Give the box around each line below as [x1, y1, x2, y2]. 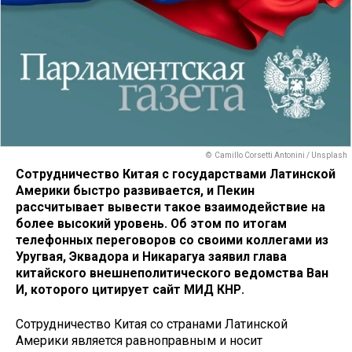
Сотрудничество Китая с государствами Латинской [16, 166, 335, 181]
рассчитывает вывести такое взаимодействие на [16, 199, 325, 214]
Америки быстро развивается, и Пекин [16, 182, 255, 198]
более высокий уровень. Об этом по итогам [16, 215, 287, 231]
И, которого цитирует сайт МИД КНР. [16, 281, 244, 297]
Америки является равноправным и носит [16, 333, 262, 349]
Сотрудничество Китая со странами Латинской [16, 317, 288, 332]
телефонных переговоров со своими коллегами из [16, 232, 328, 247]
